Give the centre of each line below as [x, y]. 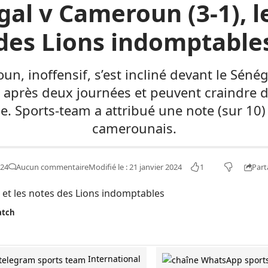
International [113, 259]
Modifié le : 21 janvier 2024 [135, 167]
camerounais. [134, 128]
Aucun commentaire [52, 167]
